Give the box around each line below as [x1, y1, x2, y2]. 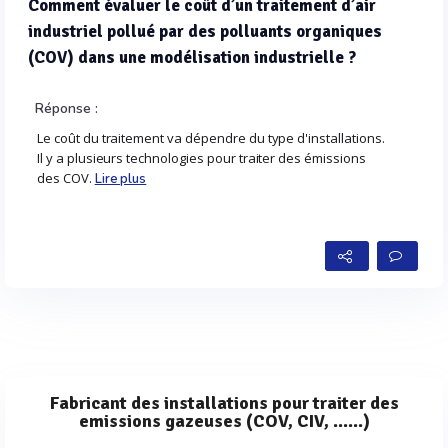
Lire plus [94, 169, 147, 188]
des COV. [37, 168, 95, 187]
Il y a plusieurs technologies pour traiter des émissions [37, 148, 366, 167]
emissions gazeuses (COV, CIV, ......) [78, 409, 370, 432]
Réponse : [35, 98, 98, 118]
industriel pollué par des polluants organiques [28, 20, 382, 42]
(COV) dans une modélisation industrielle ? [28, 46, 356, 68]
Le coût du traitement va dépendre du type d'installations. [37, 128, 385, 147]
